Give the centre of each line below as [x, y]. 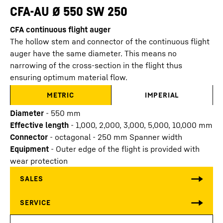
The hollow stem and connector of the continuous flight [110, 41]
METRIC [60, 95]
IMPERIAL [162, 95]
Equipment [29, 149]
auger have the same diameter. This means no [93, 53]
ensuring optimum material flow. [69, 77]
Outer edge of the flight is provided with [128, 149]
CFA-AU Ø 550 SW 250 [69, 11]
